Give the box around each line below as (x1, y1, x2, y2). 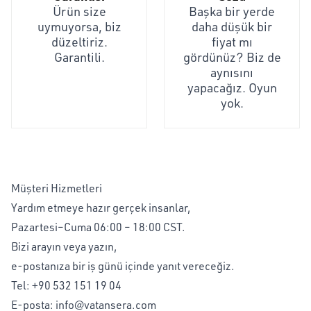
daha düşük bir (192, 19, 272, 34)
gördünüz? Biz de (183, 49, 281, 65)
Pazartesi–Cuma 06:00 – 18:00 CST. (11, 220, 185, 234)
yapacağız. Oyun (187, 80, 277, 95)
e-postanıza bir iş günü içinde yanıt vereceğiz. (11, 259, 235, 273)
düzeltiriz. (51, 34, 108, 49)
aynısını (210, 65, 253, 80)
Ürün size (52, 3, 106, 19)
